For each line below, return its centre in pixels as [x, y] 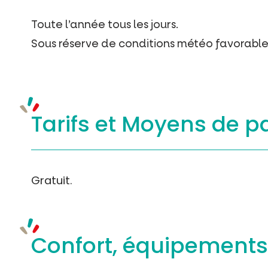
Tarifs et [76, 124]
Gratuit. [51, 181]
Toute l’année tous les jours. [105, 25]
